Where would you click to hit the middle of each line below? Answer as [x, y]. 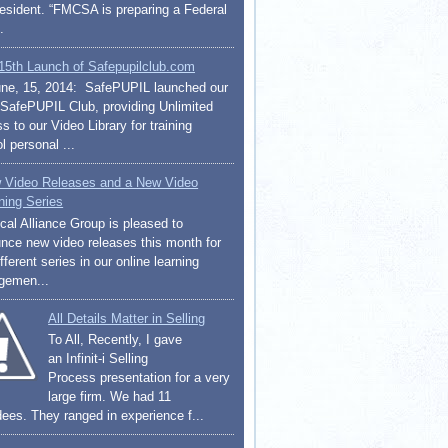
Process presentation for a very [139, 378]
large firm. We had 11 [110, 397]
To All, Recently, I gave [115, 340]
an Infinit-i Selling [98, 359]
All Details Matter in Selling [127, 318]
